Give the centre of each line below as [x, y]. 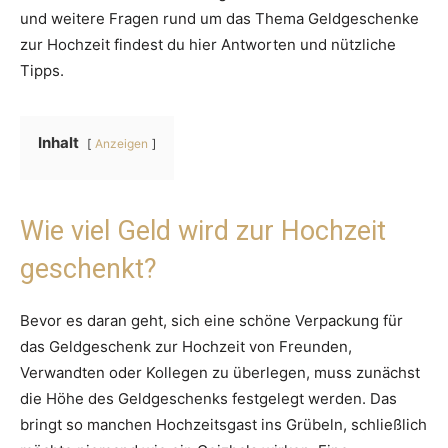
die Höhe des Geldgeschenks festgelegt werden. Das [208, 399]
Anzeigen [121, 144]
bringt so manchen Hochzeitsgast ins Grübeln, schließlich [223, 425]
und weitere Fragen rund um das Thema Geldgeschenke [219, 19]
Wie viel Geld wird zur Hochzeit [203, 231]
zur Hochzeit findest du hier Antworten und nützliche [208, 45]
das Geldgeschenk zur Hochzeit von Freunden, [186, 347]
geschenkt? [88, 269]
